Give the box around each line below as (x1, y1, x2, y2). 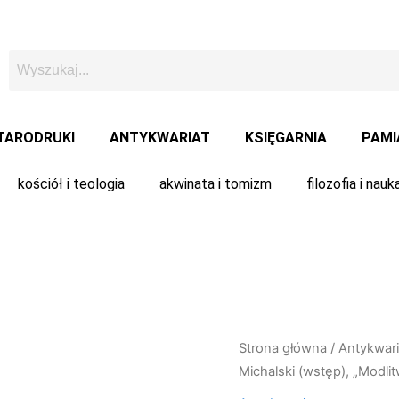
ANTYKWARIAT (109, 129, 210, 146)
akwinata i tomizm (159, 175, 272, 192)
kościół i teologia (17, 175, 125, 192)
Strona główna (239, 340, 328, 356)
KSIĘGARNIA (244, 129, 327, 146)
